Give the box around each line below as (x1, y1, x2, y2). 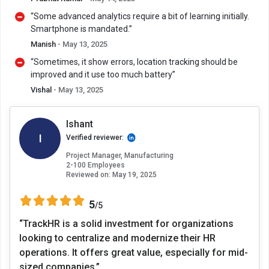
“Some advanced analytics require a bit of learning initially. (31, 11, 249, 22)
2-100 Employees (66, 160, 125, 169)
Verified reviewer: (66, 133, 124, 142)
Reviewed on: (66, 170, 110, 179)
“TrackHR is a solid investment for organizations (19, 217, 234, 229)
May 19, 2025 (110, 170, 157, 179)
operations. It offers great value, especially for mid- (19, 246, 248, 258)
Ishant (66, 118, 93, 130)
